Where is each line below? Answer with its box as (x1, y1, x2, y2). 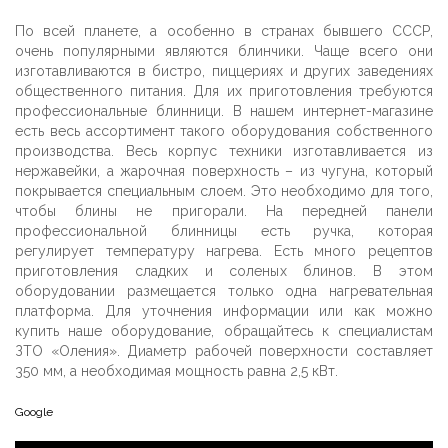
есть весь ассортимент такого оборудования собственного (15, 123, 433, 139)
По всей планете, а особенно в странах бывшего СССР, (15, 23, 433, 39)
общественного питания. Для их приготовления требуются (15, 83, 433, 99)
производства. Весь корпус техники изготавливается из (15, 143, 433, 159)
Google (15, 405, 53, 419)
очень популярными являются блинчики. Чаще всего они (15, 43, 433, 59)
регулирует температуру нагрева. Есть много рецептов (15, 243, 433, 259)
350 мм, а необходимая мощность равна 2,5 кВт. (15, 363, 338, 379)
